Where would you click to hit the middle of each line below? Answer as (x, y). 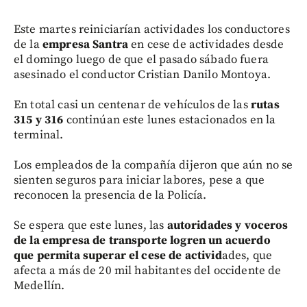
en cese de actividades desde (206, 44)
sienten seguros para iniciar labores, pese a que (139, 180)
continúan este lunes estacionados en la (170, 120)
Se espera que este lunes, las (90, 225)
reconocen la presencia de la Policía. (110, 195)
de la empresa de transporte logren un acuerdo (142, 240)
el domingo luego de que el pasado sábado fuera (141, 59)
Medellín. (39, 285)
